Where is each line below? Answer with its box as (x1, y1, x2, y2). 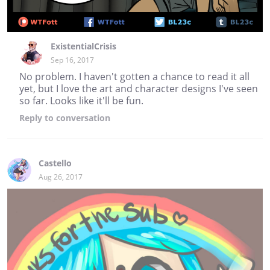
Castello (39, 157, 72, 169)
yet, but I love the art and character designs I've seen (19, 82, 258, 96)
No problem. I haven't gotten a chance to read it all (19, 70, 250, 84)
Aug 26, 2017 (39, 172, 83, 183)
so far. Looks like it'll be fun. (19, 94, 143, 108)
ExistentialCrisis (51, 40, 116, 52)
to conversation (42, 112, 110, 124)
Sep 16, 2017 (51, 55, 94, 66)
